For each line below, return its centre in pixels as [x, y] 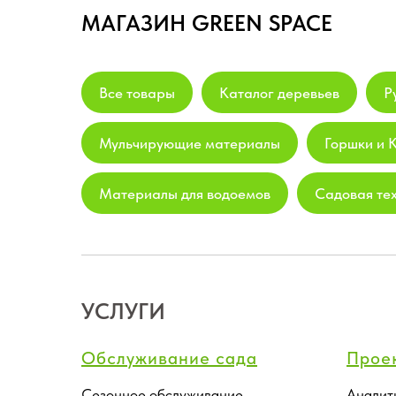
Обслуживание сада [169, 358]
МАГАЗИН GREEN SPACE [207, 23]
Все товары [137, 92]
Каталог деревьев [279, 92]
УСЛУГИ [123, 311]
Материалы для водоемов [185, 193]
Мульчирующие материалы [190, 143]
